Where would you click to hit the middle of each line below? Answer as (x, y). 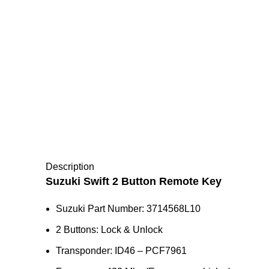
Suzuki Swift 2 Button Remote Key (134, 181)
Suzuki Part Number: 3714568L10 (128, 209)
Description (70, 167)
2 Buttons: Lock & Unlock (109, 230)
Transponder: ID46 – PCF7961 (121, 251)
